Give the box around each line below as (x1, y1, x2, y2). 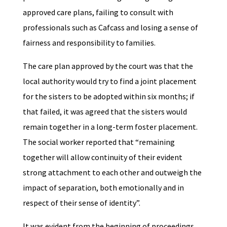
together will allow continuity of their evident (22, 152, 182, 163)
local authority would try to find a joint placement (22, 76, 197, 87)
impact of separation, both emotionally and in (22, 182, 184, 193)
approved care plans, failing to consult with (22, 7, 173, 18)
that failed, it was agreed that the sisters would (22, 106, 187, 117)
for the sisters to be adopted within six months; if (22, 91, 195, 102)
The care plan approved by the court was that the (22, 61, 193, 71)
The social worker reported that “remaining (22, 137, 175, 147)
